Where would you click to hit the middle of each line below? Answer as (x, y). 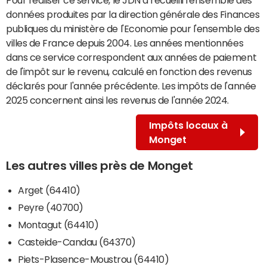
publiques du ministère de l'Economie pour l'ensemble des (133, 28)
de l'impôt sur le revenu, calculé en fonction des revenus (129, 71)
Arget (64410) (49, 190)
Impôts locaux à (188, 125)
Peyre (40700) (51, 207)
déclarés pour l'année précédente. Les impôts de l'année (131, 86)
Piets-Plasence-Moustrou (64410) (94, 259)
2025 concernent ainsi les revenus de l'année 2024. (117, 100)
